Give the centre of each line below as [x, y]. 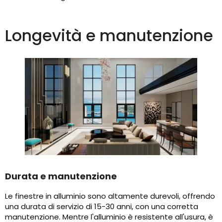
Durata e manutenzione [61, 176]
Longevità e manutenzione [109, 36]
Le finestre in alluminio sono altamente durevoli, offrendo [110, 196]
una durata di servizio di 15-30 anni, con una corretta [102, 207]
